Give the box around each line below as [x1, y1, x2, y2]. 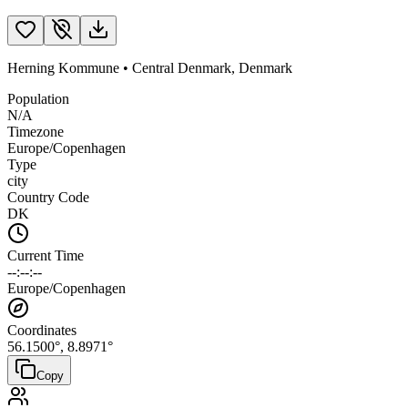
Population [7, 90, 69, 107]
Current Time [7, 247, 84, 263]
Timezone [7, 123, 64, 139]
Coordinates [7, 321, 76, 338]
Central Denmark [132, 59, 231, 76]
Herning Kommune [7, 59, 119, 76]
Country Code [7, 189, 89, 205]
